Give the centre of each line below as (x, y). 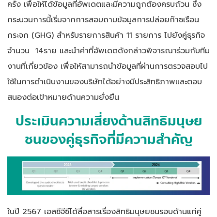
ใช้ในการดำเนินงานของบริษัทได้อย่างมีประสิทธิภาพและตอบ (105, 81)
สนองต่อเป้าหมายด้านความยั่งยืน (63, 97)
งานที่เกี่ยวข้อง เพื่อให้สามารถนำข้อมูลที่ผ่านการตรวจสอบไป (108, 66)
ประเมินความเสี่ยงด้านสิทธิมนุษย (108, 121)
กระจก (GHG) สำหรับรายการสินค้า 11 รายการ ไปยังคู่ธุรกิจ (106, 35)
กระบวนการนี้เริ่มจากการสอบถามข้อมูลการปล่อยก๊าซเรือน (103, 19)
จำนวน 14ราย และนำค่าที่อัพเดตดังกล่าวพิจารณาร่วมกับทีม (108, 50)
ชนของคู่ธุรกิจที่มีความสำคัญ (108, 140)
